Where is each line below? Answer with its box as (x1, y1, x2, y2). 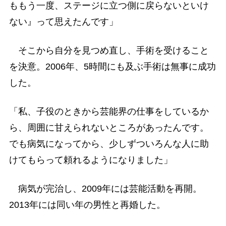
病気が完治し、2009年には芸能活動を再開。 (9, 184, 202, 194)
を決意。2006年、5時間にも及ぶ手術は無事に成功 (9, 61, 216, 72)
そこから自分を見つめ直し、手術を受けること (9, 45, 209, 55)
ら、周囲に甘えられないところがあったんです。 (9, 123, 209, 133)
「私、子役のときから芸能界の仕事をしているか (9, 106, 209, 117)
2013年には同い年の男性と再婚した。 (9, 200, 165, 210)
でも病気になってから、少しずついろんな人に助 (9, 139, 209, 149)
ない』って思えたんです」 (9, 16, 118, 27)
